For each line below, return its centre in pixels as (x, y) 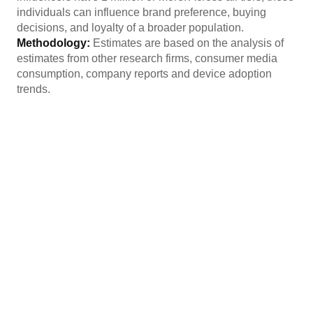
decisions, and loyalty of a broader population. (130, 28)
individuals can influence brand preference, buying (141, 12)
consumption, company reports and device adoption (144, 74)
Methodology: (55, 43)
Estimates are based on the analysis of (188, 43)
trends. (34, 89)
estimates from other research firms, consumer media (147, 58)
